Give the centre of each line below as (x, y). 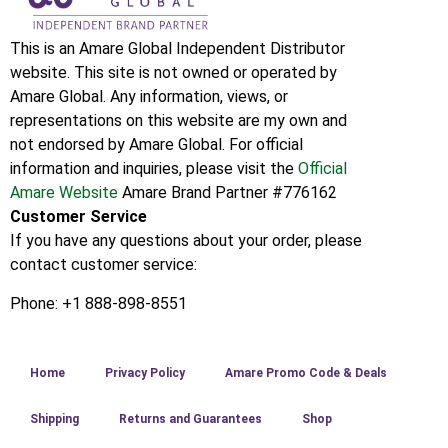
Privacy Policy (145, 373)
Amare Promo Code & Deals (306, 373)
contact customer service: (103, 265)
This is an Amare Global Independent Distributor (177, 49)
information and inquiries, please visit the (154, 169)
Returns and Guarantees (190, 419)
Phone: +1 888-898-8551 (98, 303)
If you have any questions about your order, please (186, 241)
